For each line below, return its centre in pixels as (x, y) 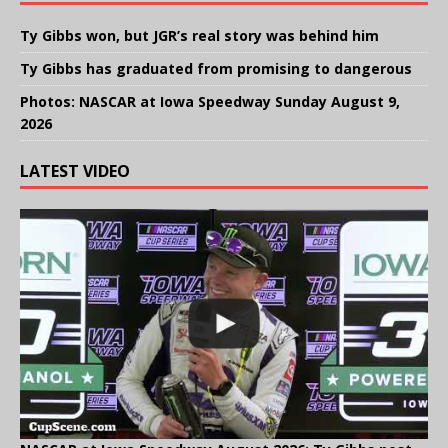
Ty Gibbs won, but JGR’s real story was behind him (199, 36)
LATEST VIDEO (75, 171)
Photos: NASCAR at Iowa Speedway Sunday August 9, (210, 102)
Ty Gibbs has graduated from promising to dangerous (216, 69)
